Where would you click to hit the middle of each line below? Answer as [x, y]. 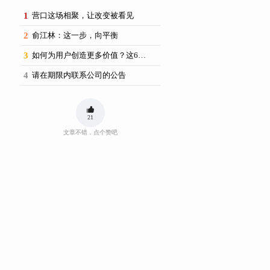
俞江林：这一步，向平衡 [75, 36]
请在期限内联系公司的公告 [79, 75]
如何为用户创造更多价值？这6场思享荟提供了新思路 [142, 55]
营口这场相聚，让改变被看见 [83, 16]
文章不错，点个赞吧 [90, 133]
